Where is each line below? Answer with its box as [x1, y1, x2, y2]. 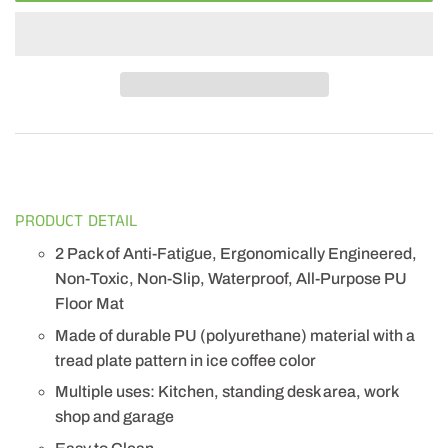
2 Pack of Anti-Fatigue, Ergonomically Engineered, [55, 245, 417, 263]
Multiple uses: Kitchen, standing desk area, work [55, 383, 398, 401]
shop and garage [55, 408, 174, 426]
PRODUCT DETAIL [15, 208, 137, 233]
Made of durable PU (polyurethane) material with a [55, 326, 415, 344]
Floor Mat [55, 295, 124, 313]
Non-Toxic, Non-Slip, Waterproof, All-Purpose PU [55, 270, 407, 288]
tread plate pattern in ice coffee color [55, 351, 316, 369]
